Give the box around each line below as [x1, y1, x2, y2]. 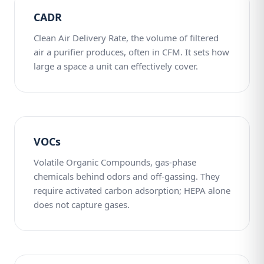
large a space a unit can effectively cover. [34, 60, 198, 72]
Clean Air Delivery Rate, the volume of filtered [34, 32, 219, 44]
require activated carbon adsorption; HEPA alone [34, 184, 230, 196]
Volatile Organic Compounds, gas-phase [34, 156, 196, 168]
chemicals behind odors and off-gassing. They [34, 170, 220, 182]
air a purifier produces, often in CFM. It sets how [34, 46, 229, 58]
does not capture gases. [34, 199, 130, 210]
